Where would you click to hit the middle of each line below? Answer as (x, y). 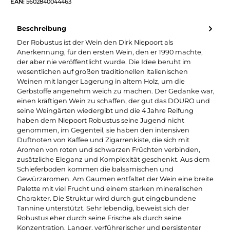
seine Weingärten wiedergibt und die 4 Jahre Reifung (105, 110)
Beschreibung (42, 29)
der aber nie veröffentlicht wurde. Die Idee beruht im (104, 62)
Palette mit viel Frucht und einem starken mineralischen (110, 188)
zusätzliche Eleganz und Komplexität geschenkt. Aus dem (113, 159)
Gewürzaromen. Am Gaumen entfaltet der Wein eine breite (115, 179)
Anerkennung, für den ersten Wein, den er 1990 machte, (110, 52)
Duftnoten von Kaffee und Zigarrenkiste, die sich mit (103, 140)
